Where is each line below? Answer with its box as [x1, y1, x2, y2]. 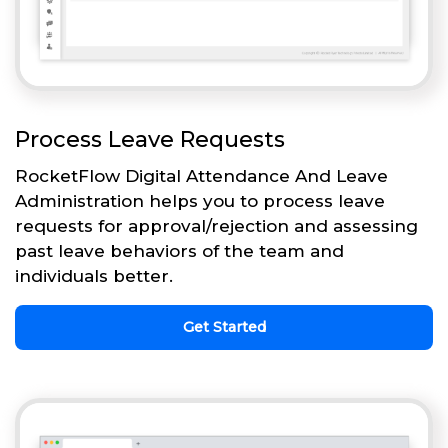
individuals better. [15, 265, 173, 286]
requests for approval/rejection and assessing [15, 215, 418, 236]
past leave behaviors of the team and [15, 240, 344, 261]
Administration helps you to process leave [15, 190, 385, 211]
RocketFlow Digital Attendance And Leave [15, 165, 388, 186]
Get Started [182, 317, 266, 336]
